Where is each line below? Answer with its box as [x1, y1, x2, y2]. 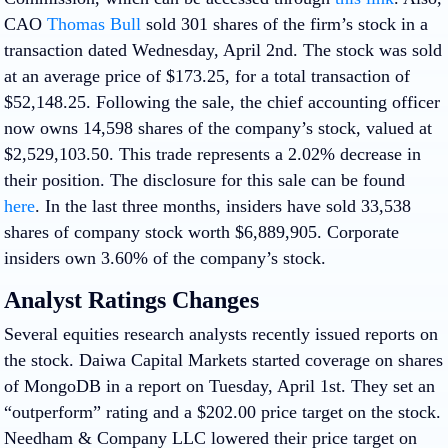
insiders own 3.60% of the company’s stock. [4, 247, 326, 268]
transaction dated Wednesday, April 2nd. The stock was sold [4, 39, 442, 60]
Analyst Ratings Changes [4, 286, 259, 313]
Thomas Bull [47, 13, 141, 34]
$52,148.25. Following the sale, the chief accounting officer [4, 91, 440, 112]
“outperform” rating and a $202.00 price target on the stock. [4, 401, 441, 422]
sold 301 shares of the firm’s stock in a [141, 13, 428, 34]
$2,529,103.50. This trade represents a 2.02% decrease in [4, 143, 421, 164]
